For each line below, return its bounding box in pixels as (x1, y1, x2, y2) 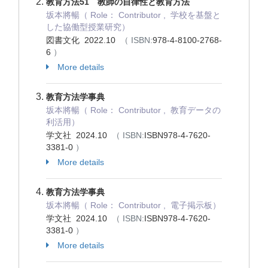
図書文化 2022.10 (46, 35, 120, 45)
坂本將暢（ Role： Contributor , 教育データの (46, 105, 221, 115)
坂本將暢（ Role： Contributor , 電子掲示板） (46, 200, 221, 210)
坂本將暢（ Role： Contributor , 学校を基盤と (46, 10, 221, 20)
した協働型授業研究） (46, 22, 130, 32)
